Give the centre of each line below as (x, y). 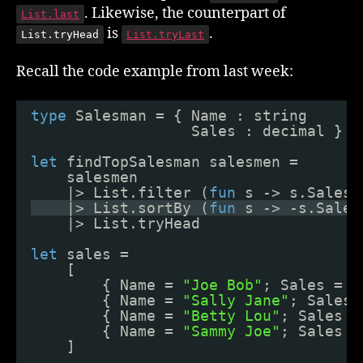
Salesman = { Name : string (191, 115)
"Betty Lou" (231, 315)
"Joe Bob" (222, 284)
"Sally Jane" (236, 300)
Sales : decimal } (267, 130)
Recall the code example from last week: (155, 72)
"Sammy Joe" (231, 331)
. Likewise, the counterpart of (185, 13)
